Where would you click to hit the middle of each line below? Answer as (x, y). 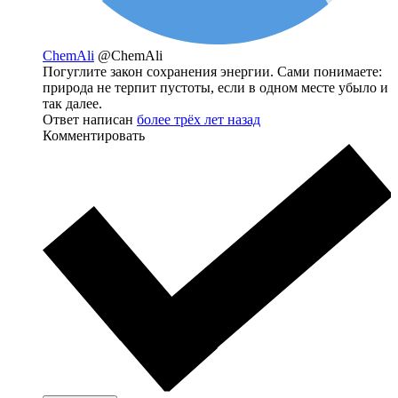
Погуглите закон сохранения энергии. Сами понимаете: (212, 72)
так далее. (72, 104)
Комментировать (94, 136)
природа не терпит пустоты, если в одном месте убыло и (215, 88)
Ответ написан (90, 120)
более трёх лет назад (199, 120)
